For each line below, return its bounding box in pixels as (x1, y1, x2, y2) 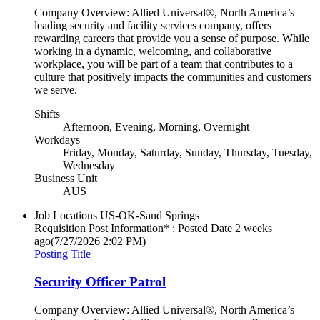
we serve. (34, 84, 77, 96)
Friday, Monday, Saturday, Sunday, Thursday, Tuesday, (63, 146, 312, 159)
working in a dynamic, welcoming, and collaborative (34, 45, 271, 58)
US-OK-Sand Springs (100, 209, 199, 222)
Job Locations (34, 209, 97, 222)
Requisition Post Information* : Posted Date (34, 222, 232, 235)
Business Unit (34, 172, 97, 185)
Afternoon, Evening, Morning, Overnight (63, 121, 249, 134)
